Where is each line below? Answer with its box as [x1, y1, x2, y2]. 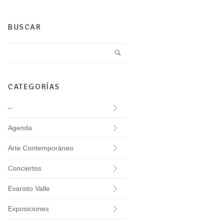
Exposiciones [8, 204, 49, 213]
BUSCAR [8, 22, 41, 33]
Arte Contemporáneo [8, 144, 74, 152]
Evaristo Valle [8, 184, 50, 192]
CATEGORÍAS [8, 81, 60, 92]
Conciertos [8, 164, 41, 172]
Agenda [8, 123, 32, 132]
